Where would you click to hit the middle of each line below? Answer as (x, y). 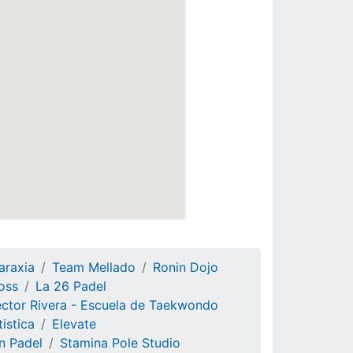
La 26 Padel (71, 286)
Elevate (74, 324)
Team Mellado (94, 267)
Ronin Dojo (186, 267)
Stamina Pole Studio (120, 343)
